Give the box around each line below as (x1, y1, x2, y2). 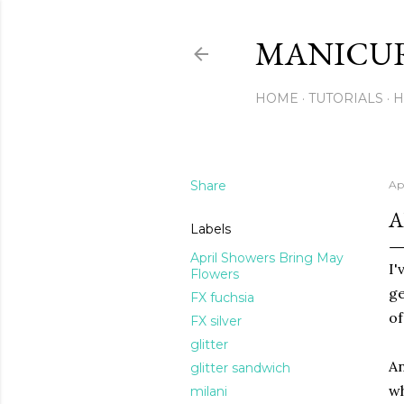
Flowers (190, 266, 239, 282)
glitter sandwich (190, 360, 290, 376)
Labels (190, 221, 231, 237)
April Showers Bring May (190, 250, 344, 266)
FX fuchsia (190, 289, 254, 306)
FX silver (190, 313, 242, 329)
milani (190, 383, 227, 399)
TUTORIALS (308, 90, 383, 106)
